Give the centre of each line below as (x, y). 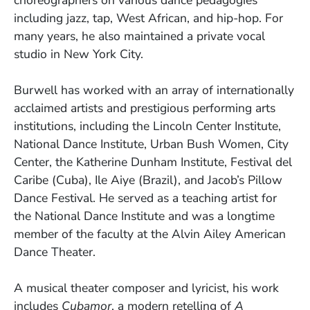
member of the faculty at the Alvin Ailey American (150, 234)
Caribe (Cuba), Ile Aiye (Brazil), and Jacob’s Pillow (148, 180)
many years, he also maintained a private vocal (139, 36)
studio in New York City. (79, 54)
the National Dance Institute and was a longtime (144, 216)
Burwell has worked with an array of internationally (154, 90)
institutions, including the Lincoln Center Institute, (147, 126)
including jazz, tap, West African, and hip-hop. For (148, 18)
